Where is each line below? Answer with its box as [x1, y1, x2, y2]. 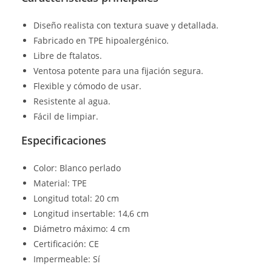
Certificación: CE [33, 238, 99, 250]
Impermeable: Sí [33, 253, 100, 265]
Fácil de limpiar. [33, 110, 98, 122]
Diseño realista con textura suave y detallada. [33, 19, 219, 31]
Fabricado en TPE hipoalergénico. [33, 35, 169, 46]
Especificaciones [21, 133, 106, 148]
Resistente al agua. [33, 95, 110, 107]
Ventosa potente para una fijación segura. [33, 65, 203, 76]
